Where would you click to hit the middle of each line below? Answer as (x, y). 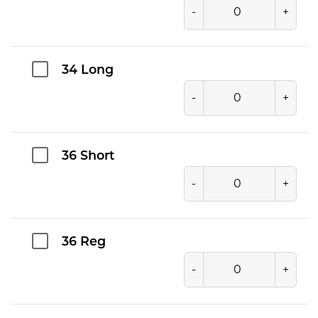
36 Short (88, 156)
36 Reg (84, 242)
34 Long (88, 70)
